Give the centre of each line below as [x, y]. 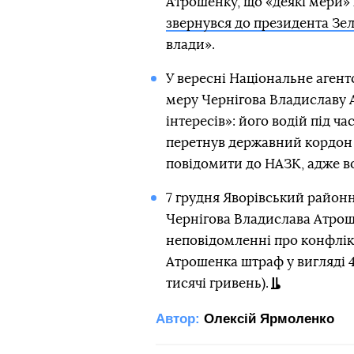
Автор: [178, 319]
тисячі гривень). [217, 283]
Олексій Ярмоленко [269, 319]
